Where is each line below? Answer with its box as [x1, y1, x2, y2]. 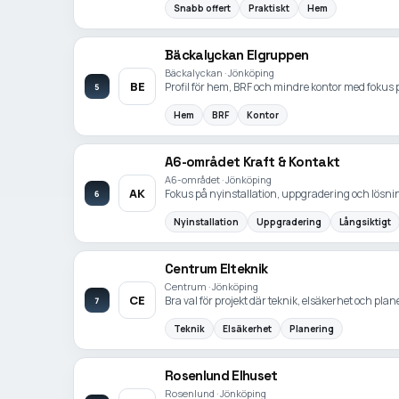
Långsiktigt [339, 215, 391, 228]
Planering [289, 322, 334, 335]
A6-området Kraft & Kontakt [165, 153, 340, 171]
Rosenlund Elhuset [165, 367, 278, 385]
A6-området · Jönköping [165, 173, 272, 187]
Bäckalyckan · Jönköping [165, 66, 274, 80]
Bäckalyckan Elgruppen [165, 46, 309, 64]
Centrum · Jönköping [165, 280, 258, 294]
